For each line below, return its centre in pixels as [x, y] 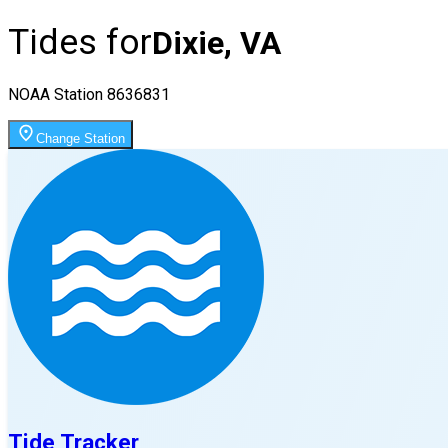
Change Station [80, 138]
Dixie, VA [216, 43]
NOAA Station [57, 94]
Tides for [80, 42]
